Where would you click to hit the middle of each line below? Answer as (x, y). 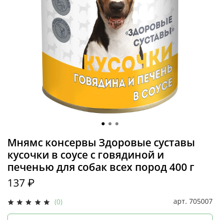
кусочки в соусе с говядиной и (86, 154)
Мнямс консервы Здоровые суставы (101, 142)
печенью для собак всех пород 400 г (101, 167)
